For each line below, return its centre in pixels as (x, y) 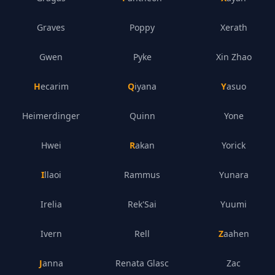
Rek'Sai (142, 204)
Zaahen (236, 234)
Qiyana (146, 86)
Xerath (234, 27)
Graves (51, 27)
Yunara (234, 175)
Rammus (142, 175)
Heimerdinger (51, 116)
